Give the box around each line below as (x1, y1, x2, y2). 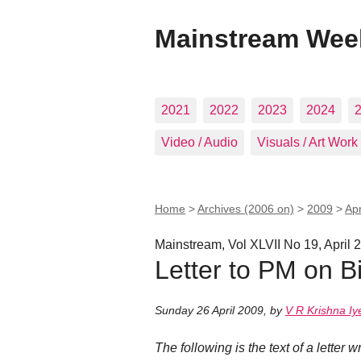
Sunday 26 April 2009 (155, 304, 263, 317)
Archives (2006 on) (197, 202, 294, 215)
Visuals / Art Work (257, 135, 358, 149)
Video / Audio (161, 135, 238, 149)
